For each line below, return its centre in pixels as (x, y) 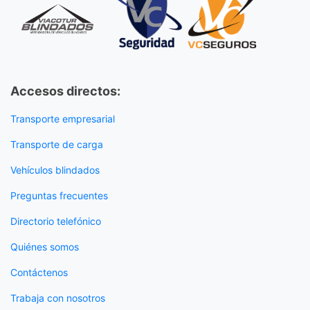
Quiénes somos (45, 247)
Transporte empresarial (63, 119)
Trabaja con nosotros (59, 298)
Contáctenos (39, 272)
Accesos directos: (65, 91)
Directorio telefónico (56, 221)
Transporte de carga (58, 144)
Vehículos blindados (55, 170)
